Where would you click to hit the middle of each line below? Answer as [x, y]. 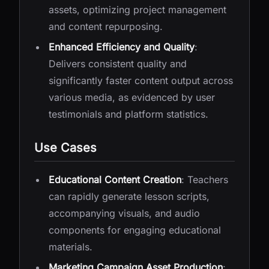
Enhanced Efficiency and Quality [122, 47]
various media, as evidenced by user [132, 97]
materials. [71, 247]
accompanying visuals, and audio [124, 213]
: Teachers [205, 180]
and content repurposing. [106, 26]
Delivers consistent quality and [118, 64]
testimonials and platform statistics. [128, 114]
